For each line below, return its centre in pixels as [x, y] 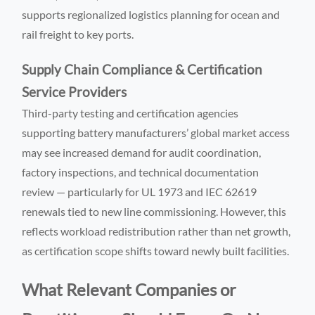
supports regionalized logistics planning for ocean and [151, 14]
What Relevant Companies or [129, 289]
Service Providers [75, 92]
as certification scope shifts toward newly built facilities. [156, 250]
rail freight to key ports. [78, 34]
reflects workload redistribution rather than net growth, [156, 231]
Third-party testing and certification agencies [130, 112]
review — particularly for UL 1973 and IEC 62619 [140, 191]
